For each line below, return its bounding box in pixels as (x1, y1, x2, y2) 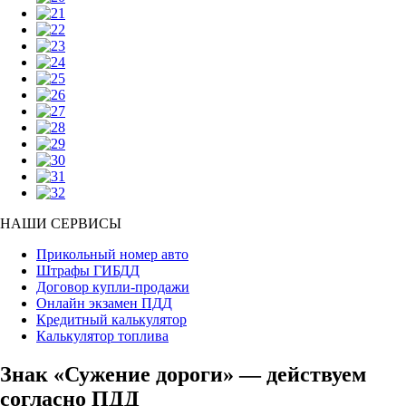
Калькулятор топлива (36, 328, 169, 343)
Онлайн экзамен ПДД (36, 295, 172, 311)
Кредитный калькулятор (36, 312, 187, 327)
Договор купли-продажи (36, 279, 189, 295)
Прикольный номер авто (36, 246, 188, 262)
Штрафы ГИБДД (36, 263, 140, 278)
